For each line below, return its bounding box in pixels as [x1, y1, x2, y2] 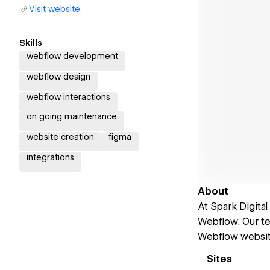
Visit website [29, 4, 80, 14]
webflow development [27, 51, 118, 61]
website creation [27, 132, 94, 142]
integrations [27, 152, 74, 162]
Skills [19, 38, 42, 48]
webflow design [27, 72, 90, 81]
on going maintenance [27, 111, 117, 121]
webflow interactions [27, 92, 110, 102]
